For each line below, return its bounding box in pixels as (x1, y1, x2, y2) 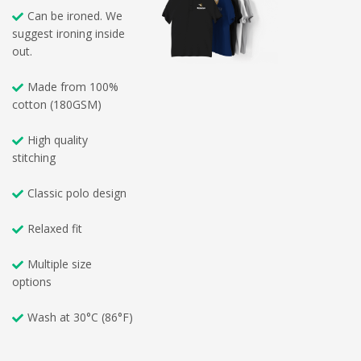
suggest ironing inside (12, 26, 125, 42)
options (12, 274, 52, 290)
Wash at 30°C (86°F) (27, 309, 133, 326)
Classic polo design (27, 185, 127, 201)
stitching (12, 150, 56, 166)
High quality (27, 132, 88, 148)
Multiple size (27, 256, 92, 272)
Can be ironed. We (27, 8, 122, 24)
